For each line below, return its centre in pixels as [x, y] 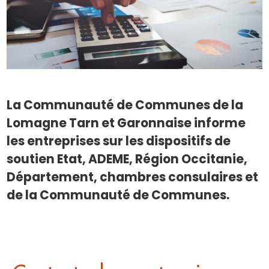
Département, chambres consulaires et [133, 177]
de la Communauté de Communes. [119, 195]
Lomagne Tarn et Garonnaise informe [126, 123]
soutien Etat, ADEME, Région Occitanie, [127, 159]
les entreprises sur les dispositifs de [119, 141]
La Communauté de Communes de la [125, 105]
